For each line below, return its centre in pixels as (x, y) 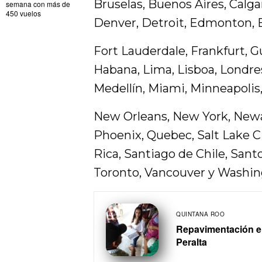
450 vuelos (23, 13)
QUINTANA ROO (200, 214)
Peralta (192, 242)
